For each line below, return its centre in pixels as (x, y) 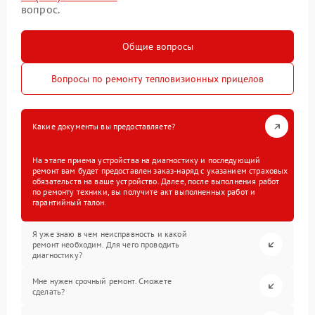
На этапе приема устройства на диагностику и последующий (147, 160)
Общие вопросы (157, 47)
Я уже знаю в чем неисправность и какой (110, 234)
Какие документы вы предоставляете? (104, 127)
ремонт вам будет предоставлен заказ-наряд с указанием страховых (160, 171)
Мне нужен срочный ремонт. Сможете (102, 281)
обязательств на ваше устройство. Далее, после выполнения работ (156, 181)
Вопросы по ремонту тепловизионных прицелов (157, 79)
